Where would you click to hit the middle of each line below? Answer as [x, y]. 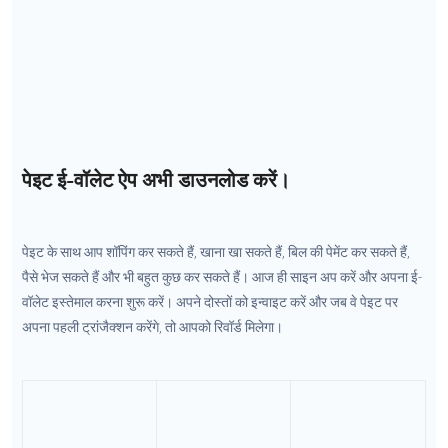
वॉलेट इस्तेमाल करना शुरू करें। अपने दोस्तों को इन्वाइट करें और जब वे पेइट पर [210, 301]
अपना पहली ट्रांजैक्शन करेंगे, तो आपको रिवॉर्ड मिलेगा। [152, 326]
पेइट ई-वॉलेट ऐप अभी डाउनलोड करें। [156, 179]
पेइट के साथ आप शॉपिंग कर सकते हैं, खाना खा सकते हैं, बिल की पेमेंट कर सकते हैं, [216, 251]
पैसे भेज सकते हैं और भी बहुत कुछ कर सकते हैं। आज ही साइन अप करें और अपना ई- [222, 276]
